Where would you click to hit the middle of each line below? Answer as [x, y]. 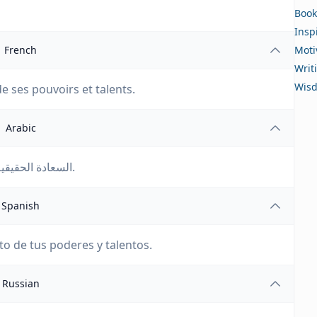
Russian [21, 283]
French [21, 50]
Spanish [21, 206]
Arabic [21, 128]
